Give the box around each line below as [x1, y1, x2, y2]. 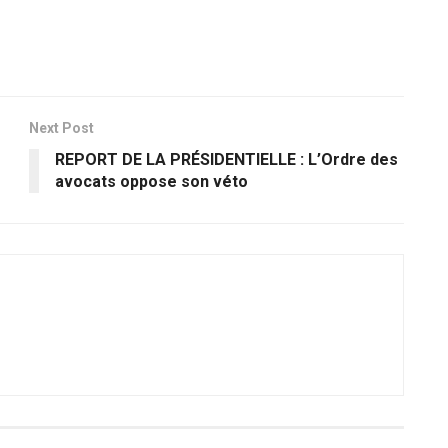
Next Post [29, 120, 94, 137]
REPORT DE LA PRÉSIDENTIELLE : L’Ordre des [55, 150, 398, 170]
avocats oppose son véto [55, 172, 256, 192]
